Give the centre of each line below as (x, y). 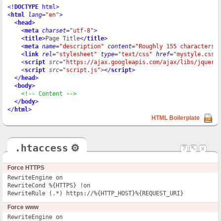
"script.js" (82, 70)
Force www (23, 207)
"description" (82, 46)
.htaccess (41, 148)
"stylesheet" (76, 54)
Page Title (63, 38)
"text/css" (135, 54)
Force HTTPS (26, 167)
